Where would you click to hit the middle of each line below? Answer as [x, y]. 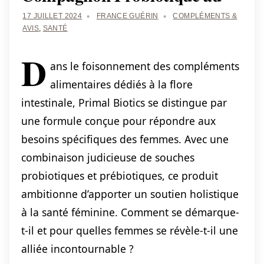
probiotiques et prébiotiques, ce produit [120, 176]
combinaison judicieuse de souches [108, 158]
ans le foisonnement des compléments [144, 66]
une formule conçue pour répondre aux [118, 121]
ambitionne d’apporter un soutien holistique [130, 194]
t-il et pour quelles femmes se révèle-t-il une [130, 231]
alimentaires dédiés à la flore [121, 85]
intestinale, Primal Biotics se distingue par [124, 103]
